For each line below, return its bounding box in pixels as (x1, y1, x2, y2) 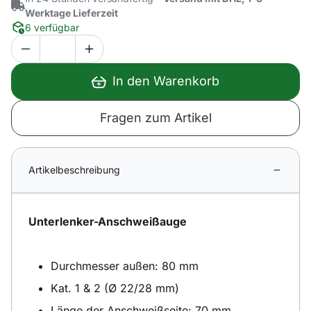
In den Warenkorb (112, 74, 220, 89)
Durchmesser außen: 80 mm (51, 258, 199, 273)
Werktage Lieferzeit (25, 6, 118, 19)
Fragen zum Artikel (99, 110, 212, 125)
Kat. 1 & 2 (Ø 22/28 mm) (51, 280, 179, 295)
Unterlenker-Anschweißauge (28, 214, 187, 228)
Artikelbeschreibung (28, 163, 120, 176)
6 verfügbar (25, 21, 79, 33)
